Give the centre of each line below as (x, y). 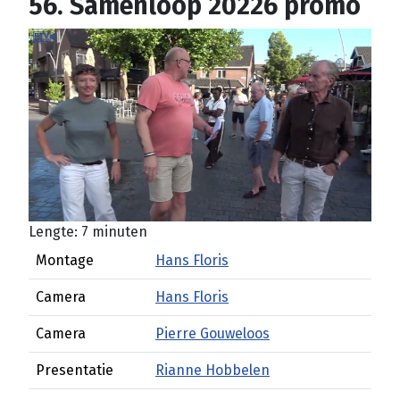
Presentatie (75, 370)
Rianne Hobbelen (212, 370)
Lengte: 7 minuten (88, 232)
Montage (65, 260)
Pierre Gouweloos (212, 333)
